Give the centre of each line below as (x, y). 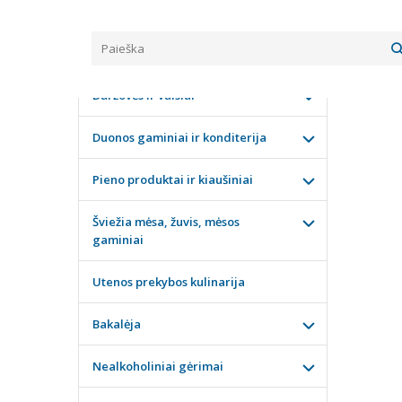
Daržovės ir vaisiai (144, 95)
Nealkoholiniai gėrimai (158, 366)
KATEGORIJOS (139, 51)
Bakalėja (117, 324)
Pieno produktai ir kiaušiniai (173, 179)
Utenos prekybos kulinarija (169, 282)
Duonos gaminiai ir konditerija (179, 137)
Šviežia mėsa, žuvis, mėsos (166, 222)
